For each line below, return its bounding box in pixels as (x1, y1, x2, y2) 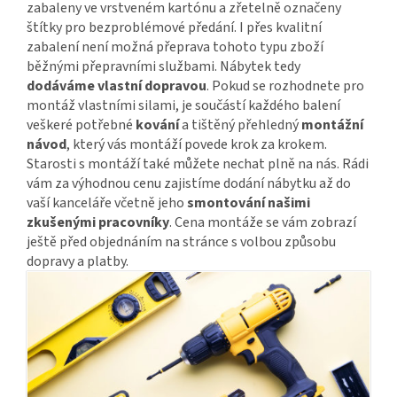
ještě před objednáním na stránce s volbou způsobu (27, 232, 336, 253)
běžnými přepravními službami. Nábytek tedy (27, 57, 300, 77)
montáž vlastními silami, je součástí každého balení (27, 96, 340, 116)
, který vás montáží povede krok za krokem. (66, 135, 327, 155)
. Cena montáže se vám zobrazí (169, 213, 356, 233)
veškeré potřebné (27, 115, 136, 136)
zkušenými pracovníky (27, 213, 169, 233)
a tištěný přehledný (179, 115, 301, 136)
